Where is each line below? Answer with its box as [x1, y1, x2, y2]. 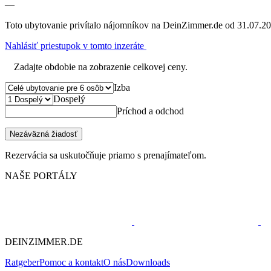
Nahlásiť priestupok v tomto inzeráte [5, 40, 146, 51]
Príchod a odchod [117, 105, 184, 116]
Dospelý [53, 93, 85, 104]
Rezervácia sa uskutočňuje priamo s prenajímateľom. [5, 149, 206, 160]
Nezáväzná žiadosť [10, 129, 77, 139]
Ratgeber [5, 256, 39, 267]
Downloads [126, 256, 170, 267]
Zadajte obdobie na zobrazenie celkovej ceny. [14, 61, 188, 72]
